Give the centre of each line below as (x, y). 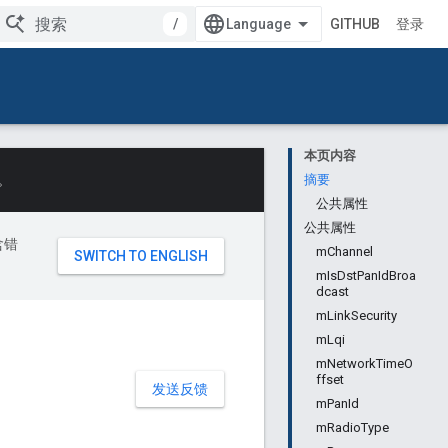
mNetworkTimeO (364, 363)
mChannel (344, 251)
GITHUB (355, 24)
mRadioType (352, 427)
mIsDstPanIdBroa (366, 275)
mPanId (337, 403)
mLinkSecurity (356, 315)
